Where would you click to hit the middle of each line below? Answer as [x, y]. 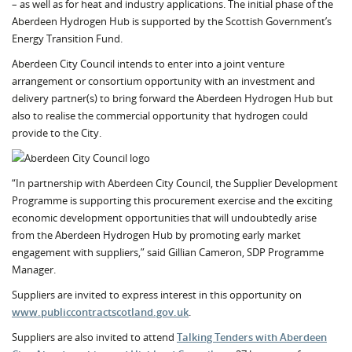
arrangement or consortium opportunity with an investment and [163, 81]
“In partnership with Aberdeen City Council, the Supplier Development [175, 183]
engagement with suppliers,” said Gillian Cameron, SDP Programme [168, 252]
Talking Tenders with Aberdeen [252, 337]
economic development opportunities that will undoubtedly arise [164, 218]
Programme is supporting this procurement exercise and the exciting [172, 200]
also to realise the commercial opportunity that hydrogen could [160, 115]
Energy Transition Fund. [67, 38]
